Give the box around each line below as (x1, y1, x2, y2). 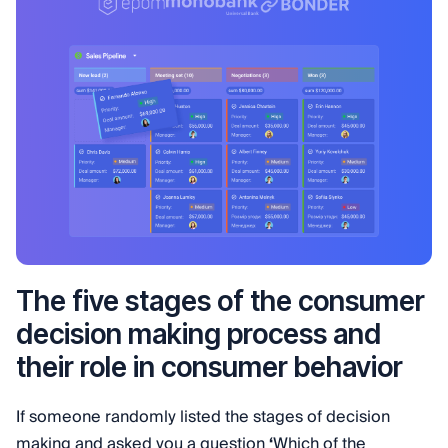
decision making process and (16, 316, 381, 351)
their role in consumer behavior (16, 349, 403, 384)
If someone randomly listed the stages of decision (16, 402, 390, 431)
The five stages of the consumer (16, 283, 425, 318)
